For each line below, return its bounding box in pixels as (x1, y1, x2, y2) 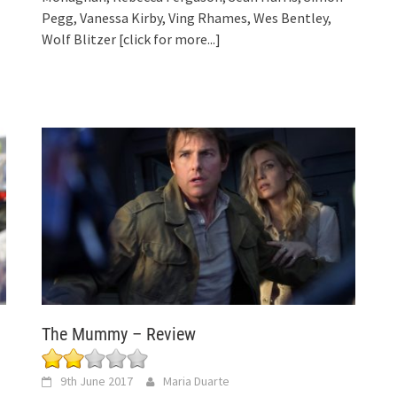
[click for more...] (119, 29, 222, 48)
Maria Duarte (163, 372, 230, 389)
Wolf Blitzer (42, 29, 120, 48)
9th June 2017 (60, 372, 134, 389)
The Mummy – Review (42, 323, 197, 345)
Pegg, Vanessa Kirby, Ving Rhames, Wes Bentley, (42, 8, 332, 27)
